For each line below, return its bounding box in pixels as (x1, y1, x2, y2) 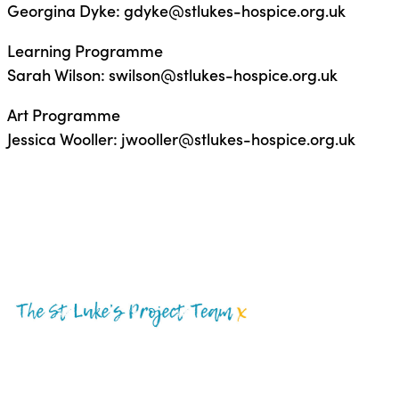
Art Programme (6, 102, 120, 126)
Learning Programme (6, 38, 163, 61)
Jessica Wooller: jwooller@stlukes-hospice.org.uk (6, 126, 355, 150)
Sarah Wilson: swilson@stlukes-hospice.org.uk (6, 62, 338, 85)
